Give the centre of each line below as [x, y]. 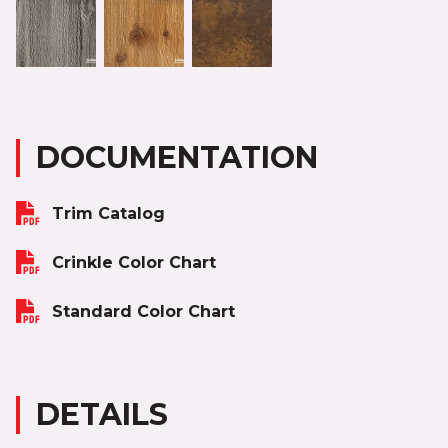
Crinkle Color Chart [134, 262]
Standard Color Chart [143, 311]
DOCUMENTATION [177, 157]
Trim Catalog [108, 213]
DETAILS [102, 414]
